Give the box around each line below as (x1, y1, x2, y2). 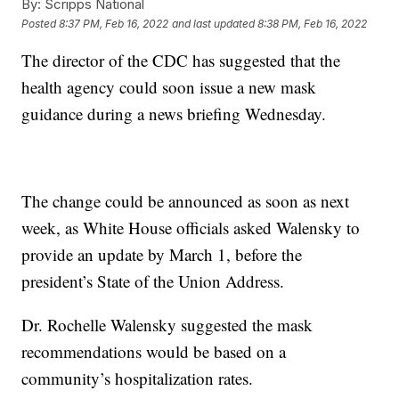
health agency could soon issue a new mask (21, 76, 317, 99)
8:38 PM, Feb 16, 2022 (257, 16, 368, 30)
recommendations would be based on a (21, 340, 287, 363)
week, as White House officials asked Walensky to (21, 216, 361, 240)
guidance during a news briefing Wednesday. (21, 102, 327, 126)
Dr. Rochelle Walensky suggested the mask (21, 313, 313, 337)
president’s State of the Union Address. (21, 270, 285, 293)
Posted (21, 16, 60, 30)
